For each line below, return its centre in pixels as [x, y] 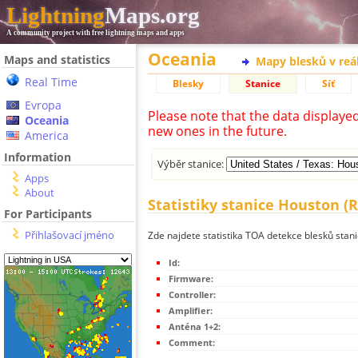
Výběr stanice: [192, 163]
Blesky [188, 84]
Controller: [192, 295]
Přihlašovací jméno [70, 235]
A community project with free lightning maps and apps [95, 33]
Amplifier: [191, 311]
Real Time [51, 82]
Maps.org [152, 15]
